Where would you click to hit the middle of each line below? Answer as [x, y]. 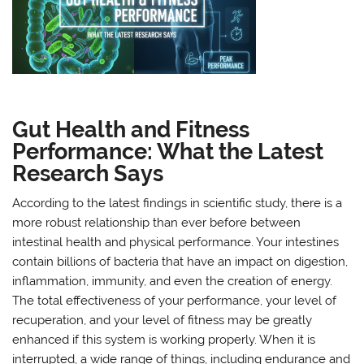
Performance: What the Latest [168, 151]
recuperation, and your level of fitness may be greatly [162, 321]
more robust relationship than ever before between [157, 223]
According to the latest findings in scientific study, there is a [178, 204]
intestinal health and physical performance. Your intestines [176, 243]
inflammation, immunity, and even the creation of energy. [173, 282]
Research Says [88, 173]
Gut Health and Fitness [131, 129]
